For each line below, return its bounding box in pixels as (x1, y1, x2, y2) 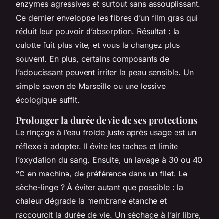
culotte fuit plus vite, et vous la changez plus (16, 40, 180, 50)
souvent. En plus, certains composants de (16, 53, 169, 64)
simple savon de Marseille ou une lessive (16, 81, 166, 91)
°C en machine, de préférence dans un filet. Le (16, 168, 187, 178)
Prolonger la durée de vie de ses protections (16, 113, 197, 126)
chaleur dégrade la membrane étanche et (16, 196, 167, 206)
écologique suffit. (16, 94, 80, 105)
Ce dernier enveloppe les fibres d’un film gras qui (16, 12, 197, 22)
